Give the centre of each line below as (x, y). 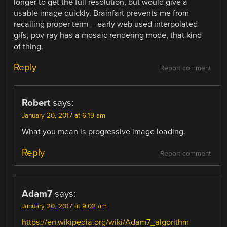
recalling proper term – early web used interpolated (106, 24)
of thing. (29, 46)
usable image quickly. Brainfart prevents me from (102, 13)
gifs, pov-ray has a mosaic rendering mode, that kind (108, 35)
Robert (36, 103)
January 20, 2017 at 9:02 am (65, 206)
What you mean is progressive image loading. (104, 131)
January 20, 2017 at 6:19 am (64, 115)
